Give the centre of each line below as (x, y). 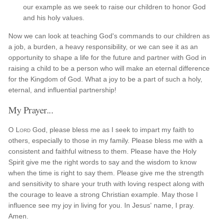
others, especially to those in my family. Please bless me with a (106, 140)
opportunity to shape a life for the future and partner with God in (108, 57)
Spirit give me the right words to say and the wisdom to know (103, 162)
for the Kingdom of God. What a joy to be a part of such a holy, (106, 79)
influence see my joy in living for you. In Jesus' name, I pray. (102, 205)
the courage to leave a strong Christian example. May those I (103, 194)
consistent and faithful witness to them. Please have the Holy (103, 151)
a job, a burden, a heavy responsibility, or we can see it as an (103, 47)
